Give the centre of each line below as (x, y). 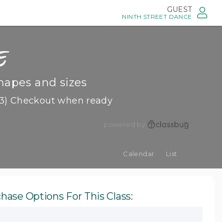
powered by (125, 124)
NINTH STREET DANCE (157, 17)
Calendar (139, 154)
